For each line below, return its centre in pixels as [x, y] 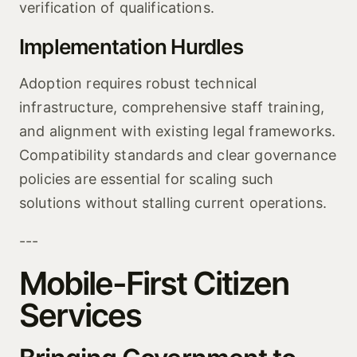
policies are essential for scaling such [147, 179]
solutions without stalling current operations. [173, 203]
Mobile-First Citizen [154, 283]
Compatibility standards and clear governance [178, 155]
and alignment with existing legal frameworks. [178, 131]
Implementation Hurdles [131, 47]
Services [80, 315]
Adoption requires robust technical [138, 83]
